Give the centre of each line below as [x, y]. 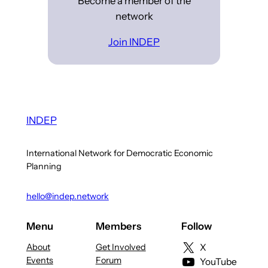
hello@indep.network [67, 197]
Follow [196, 226]
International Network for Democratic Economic [119, 153]
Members [118, 226]
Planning [44, 166]
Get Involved [121, 247]
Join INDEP [134, 42]
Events [39, 260]
